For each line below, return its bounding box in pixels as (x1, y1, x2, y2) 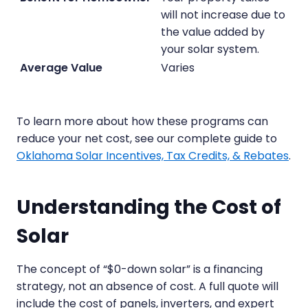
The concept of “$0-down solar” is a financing (16, 261, 263, 277)
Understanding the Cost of (16, 193, 281, 221)
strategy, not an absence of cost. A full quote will (16, 278, 278, 294)
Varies (160, 59, 195, 76)
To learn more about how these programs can (16, 113, 268, 129)
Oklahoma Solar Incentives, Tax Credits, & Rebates (16, 147, 289, 164)
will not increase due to (160, 6, 285, 23)
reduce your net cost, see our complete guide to (16, 130, 277, 146)
